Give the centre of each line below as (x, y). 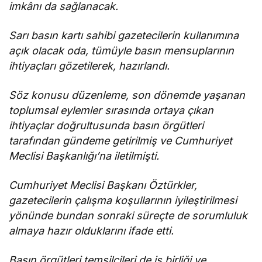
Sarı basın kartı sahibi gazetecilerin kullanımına (124, 35)
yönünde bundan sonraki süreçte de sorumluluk (128, 215)
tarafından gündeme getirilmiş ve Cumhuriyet (121, 140)
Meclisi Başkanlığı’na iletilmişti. (84, 156)
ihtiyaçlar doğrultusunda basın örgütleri (106, 125)
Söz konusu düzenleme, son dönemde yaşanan (127, 95)
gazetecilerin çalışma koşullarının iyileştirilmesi (123, 200)
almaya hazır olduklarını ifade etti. (92, 230)
